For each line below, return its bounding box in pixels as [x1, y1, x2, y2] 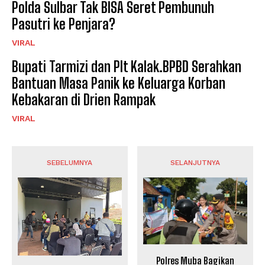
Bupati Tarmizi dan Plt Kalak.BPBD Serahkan [12, 57, 241, 75]
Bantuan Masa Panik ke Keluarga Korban [12, 74, 225, 92]
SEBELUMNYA [47, 158, 93, 167]
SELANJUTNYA [170, 158, 221, 167]
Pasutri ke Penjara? [12, 15, 115, 33]
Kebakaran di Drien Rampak [12, 91, 156, 108]
